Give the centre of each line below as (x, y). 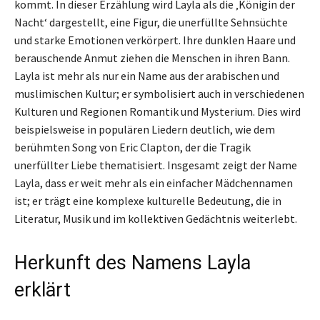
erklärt (42, 290)
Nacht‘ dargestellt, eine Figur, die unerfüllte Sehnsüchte (151, 22)
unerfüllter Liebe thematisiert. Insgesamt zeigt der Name (156, 165)
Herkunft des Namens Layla (132, 262)
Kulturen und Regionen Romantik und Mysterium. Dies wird (157, 111)
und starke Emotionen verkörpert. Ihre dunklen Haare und (155, 40)
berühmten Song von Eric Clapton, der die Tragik (132, 147)
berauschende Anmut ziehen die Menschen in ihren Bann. (152, 57)
